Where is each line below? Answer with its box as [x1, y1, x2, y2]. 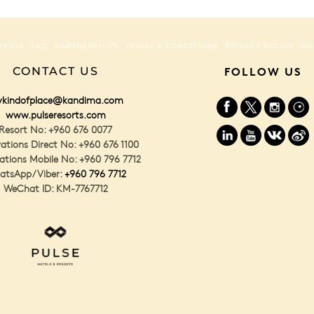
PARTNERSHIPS [54, 41, 118, 50]
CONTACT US [12, 64, 99, 78]
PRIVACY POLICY [224, 41, 294, 50]
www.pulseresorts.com [5, 109, 106, 121]
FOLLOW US [224, 64, 302, 78]
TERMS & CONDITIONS [125, 41, 218, 50]
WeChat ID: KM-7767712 [3, 182, 108, 195]
